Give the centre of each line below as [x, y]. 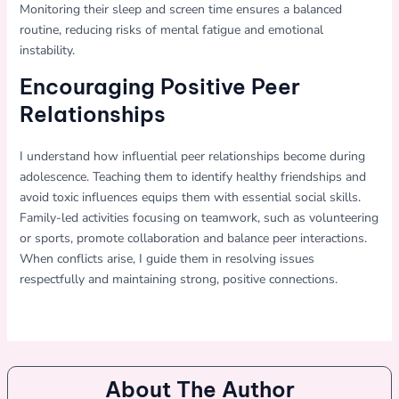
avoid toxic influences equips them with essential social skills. [190, 197]
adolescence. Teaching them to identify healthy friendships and [192, 176]
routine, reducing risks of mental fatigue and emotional [171, 29]
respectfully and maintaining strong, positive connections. [178, 279]
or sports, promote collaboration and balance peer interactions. [193, 238]
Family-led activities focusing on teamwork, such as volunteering [199, 217]
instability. [47, 50]
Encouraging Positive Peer [159, 86]
